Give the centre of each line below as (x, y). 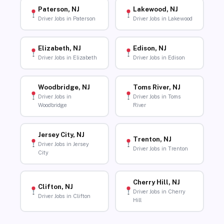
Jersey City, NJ (61, 135)
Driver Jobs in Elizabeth (67, 58)
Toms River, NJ (156, 87)
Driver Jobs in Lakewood (162, 19)
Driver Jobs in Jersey (63, 144)
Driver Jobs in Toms (157, 97)
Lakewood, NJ (155, 9)
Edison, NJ (149, 48)
